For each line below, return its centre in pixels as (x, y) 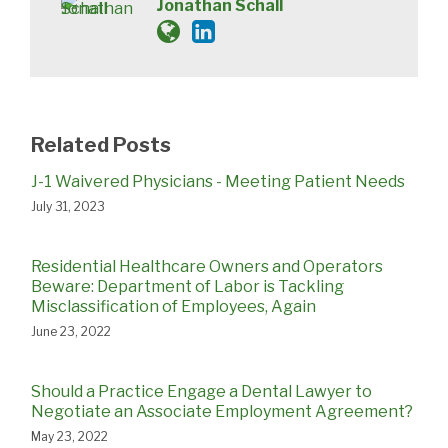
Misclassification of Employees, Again (173, 306)
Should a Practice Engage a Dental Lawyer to (201, 391)
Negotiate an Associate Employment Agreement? (222, 411)
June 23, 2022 (71, 331)
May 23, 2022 (69, 436)
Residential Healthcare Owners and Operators (207, 266)
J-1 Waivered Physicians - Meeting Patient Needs (218, 181)
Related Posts (101, 144)
